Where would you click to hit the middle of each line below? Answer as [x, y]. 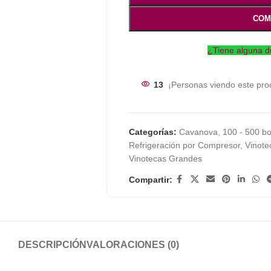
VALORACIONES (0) [133, 245]
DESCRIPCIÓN [52, 245]
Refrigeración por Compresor [184, 145]
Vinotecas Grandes [165, 158]
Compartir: [150, 179]
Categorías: [152, 132]
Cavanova [198, 132]
